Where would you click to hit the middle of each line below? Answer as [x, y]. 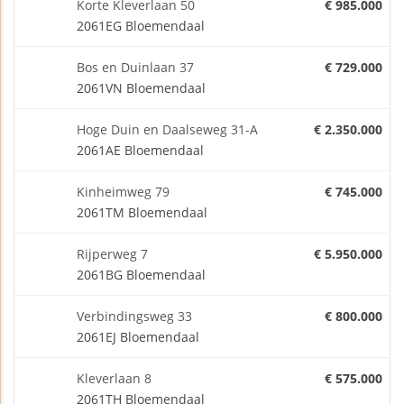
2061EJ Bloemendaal [138, 336]
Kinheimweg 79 [123, 191]
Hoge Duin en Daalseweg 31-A [167, 129]
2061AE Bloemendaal [140, 150]
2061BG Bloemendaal [141, 274]
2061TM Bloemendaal [142, 212]
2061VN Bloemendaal [141, 87]
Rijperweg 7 [112, 253]
